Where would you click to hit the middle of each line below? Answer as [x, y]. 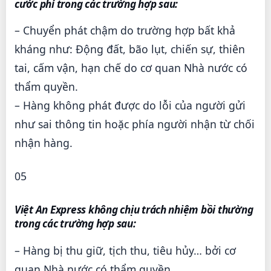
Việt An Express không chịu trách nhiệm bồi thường [134, 210]
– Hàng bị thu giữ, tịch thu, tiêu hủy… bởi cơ [125, 250]
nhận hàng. [44, 143]
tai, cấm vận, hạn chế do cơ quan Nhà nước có [131, 68]
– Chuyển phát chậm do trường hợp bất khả [125, 31]
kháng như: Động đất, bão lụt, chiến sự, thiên [130, 49]
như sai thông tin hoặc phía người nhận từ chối [135, 124]
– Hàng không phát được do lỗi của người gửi [130, 106]
